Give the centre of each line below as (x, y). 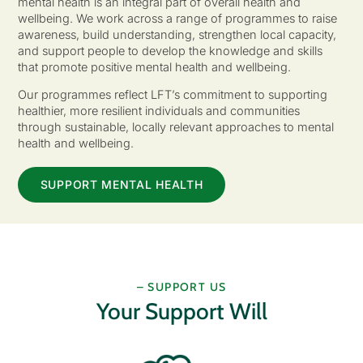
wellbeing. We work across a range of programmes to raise (177, 18)
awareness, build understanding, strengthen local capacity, (177, 34)
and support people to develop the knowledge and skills (170, 50)
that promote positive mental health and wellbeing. (154, 66)
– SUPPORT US (181, 287)
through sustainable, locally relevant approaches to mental (175, 127)
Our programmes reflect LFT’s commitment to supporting (172, 95)
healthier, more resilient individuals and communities (158, 111)
